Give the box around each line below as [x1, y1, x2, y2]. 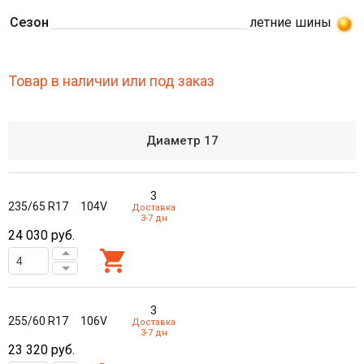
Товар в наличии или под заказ [8, 72, 214, 89]
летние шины [249, 15, 331, 30]
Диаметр [145, 133, 204, 148]
